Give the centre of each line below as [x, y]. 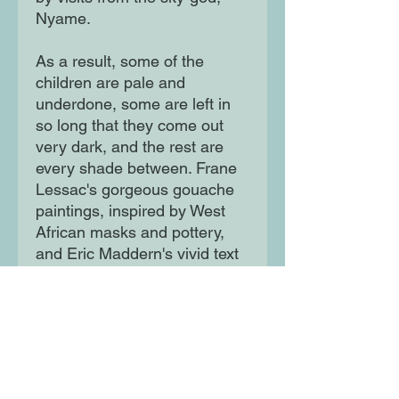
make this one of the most [127, 275]
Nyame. [63, 19]
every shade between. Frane [136, 168]
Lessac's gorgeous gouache [135, 190]
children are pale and [110, 83]
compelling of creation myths [137, 297]
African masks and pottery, [130, 232]
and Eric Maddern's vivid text [137, 254]
